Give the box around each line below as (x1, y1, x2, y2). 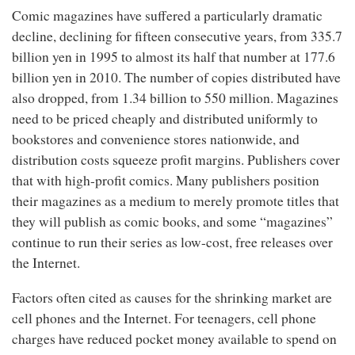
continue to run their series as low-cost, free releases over (12, 233, 333, 251)
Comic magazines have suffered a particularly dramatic (12, 6, 323, 25)
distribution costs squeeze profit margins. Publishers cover (12, 151, 340, 169)
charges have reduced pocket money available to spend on (12, 329, 337, 348)
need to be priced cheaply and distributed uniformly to (12, 109, 318, 128)
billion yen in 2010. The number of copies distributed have (12, 68, 341, 86)
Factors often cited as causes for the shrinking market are (12, 288, 332, 307)
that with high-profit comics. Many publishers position (12, 171, 319, 189)
